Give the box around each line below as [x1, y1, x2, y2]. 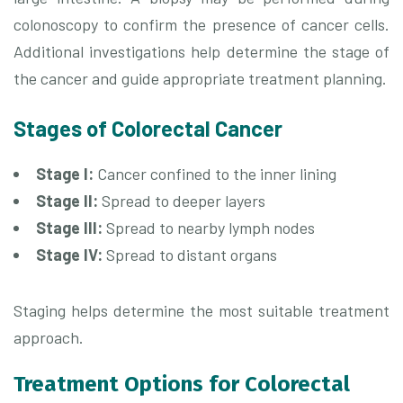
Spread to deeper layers [98, 191, 265, 211]
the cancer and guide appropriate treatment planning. [13, 68, 387, 89]
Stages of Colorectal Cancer [13, 115, 282, 142]
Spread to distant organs [103, 245, 277, 265]
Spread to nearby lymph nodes [103, 218, 315, 238]
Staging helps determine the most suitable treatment [13, 300, 390, 321]
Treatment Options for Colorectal [13, 372, 350, 398]
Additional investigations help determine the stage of [13, 41, 390, 62]
